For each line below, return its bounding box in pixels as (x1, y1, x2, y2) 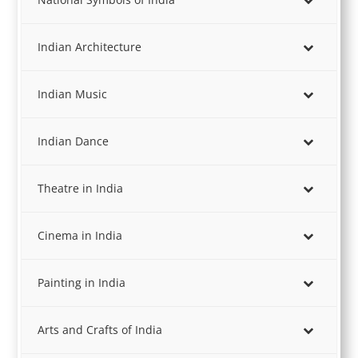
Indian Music (38, 86, 108, 101)
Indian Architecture (38, 39, 142, 54)
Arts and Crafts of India (38, 322, 163, 337)
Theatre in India (38, 181, 124, 196)
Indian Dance (38, 133, 109, 149)
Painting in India (38, 275, 126, 290)
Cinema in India (38, 228, 123, 243)
